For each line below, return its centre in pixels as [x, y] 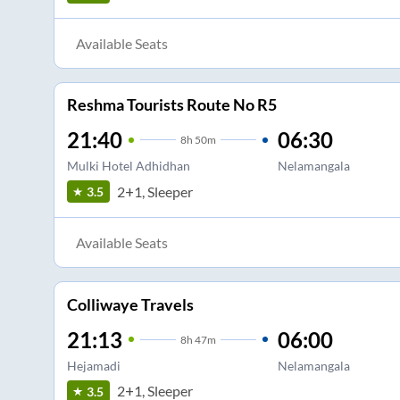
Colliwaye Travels [130, 304]
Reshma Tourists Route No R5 [171, 105]
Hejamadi [93, 365]
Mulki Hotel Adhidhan [128, 166]
